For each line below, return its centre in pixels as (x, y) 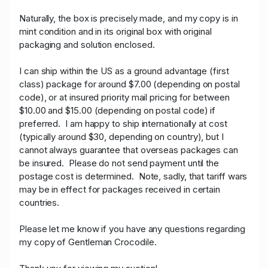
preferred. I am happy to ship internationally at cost (123, 124)
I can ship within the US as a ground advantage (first (124, 71)
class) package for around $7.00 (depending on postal (130, 84)
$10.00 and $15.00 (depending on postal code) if (118, 111)
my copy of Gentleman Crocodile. (88, 242)
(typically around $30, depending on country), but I (121, 137)
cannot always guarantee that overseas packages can (129, 150)
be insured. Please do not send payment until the (119, 163)
